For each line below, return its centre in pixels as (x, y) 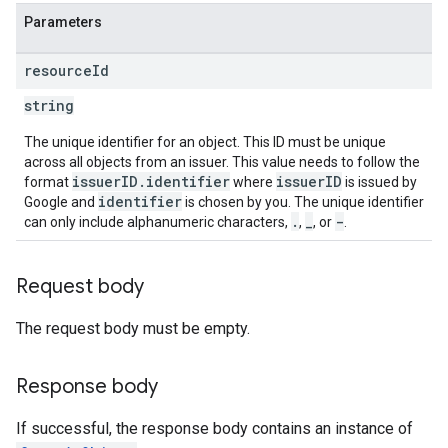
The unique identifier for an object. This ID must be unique (205, 142)
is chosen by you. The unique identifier (303, 202)
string (49, 105)
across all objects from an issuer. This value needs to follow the (222, 162)
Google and (61, 202)
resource (58, 70)
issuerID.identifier (151, 181)
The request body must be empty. (133, 328)
